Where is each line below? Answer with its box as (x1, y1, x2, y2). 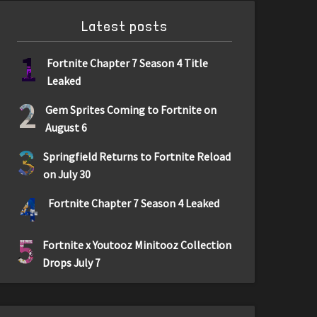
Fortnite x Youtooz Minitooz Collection (42, 238, 232, 252)
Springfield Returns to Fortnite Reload (43, 149, 231, 163)
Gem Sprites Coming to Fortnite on (45, 103, 217, 117)
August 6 (45, 120, 87, 134)
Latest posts (81, 18, 168, 35)
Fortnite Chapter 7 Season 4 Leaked (48, 196, 219, 210)
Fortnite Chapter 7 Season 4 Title (47, 56, 209, 70)
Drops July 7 (42, 255, 101, 270)
